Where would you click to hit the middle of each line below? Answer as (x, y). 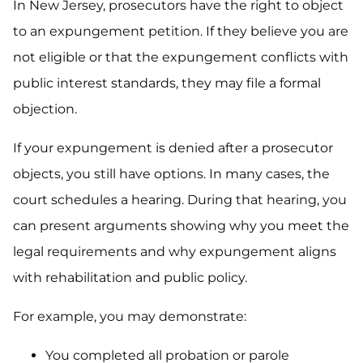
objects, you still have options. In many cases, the (171, 174)
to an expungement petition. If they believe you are (181, 32)
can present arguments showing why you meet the (181, 226)
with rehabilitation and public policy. (130, 278)
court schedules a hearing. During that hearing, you (180, 200)
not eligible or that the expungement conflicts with (181, 58)
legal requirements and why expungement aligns (175, 252)
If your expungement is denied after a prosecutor (173, 148)
